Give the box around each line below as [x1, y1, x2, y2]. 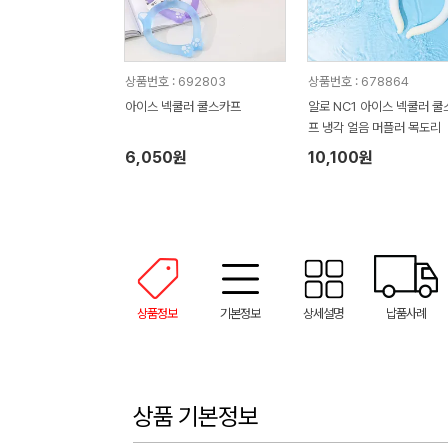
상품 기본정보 [133, 402, 258, 431]
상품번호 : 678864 [307, 74, 409, 89]
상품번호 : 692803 [124, 74, 226, 89]
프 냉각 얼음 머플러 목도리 [307, 120, 441, 135]
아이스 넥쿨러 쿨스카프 [124, 99, 241, 114]
